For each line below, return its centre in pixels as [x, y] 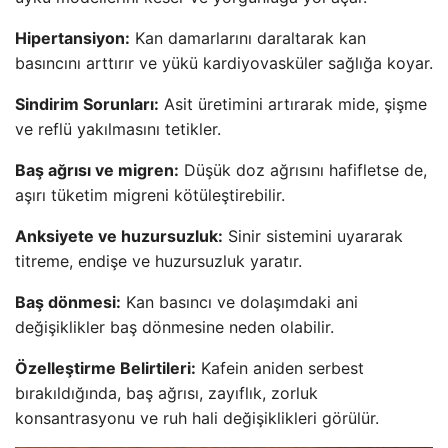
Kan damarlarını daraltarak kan [248, 37]
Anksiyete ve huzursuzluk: [119, 235]
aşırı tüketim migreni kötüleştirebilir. [150, 194]
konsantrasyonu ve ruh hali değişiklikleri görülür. [197, 417]
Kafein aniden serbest [280, 367]
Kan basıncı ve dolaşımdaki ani [239, 301]
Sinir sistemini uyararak [313, 235]
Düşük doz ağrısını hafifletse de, [303, 169]
